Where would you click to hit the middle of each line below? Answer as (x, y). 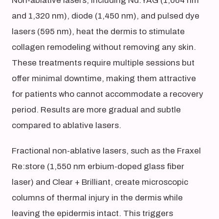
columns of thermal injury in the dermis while (97, 198)
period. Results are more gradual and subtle (96, 110)
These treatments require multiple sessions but (103, 63)
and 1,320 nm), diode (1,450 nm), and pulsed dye (106, 16)
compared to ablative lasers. (66, 125)
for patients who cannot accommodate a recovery (108, 94)
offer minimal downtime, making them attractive (104, 78)
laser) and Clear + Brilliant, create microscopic (100, 182)
